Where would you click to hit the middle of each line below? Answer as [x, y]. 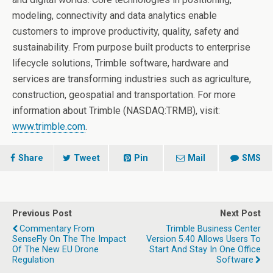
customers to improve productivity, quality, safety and [126, 31]
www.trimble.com [49, 126]
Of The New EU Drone [55, 249]
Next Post [240, 213]
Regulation [33, 260]
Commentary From [57, 229]
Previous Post [42, 213]
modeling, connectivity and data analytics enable [115, 15]
